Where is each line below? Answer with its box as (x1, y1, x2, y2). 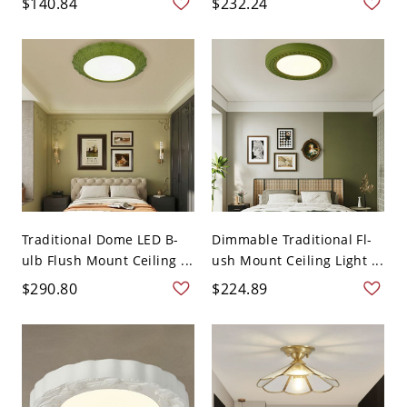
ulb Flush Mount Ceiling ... (21, 251, 194, 269)
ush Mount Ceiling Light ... (212, 251, 384, 269)
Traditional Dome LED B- (21, 230, 179, 248)
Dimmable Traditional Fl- (212, 230, 372, 248)
